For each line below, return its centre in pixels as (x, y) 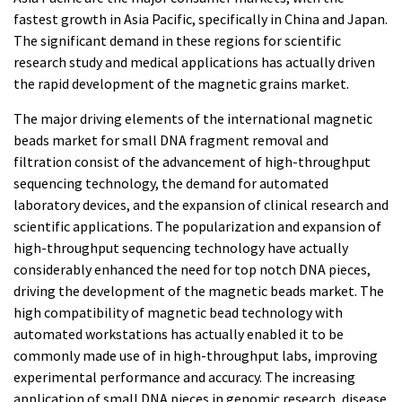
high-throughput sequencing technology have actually (181, 248)
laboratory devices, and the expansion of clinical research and (201, 205)
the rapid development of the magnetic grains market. (181, 84)
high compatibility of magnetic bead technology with (178, 313)
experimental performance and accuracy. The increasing (184, 377)
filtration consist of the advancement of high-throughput (192, 162)
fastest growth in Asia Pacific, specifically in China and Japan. (201, 19)
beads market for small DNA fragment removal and (171, 140)
